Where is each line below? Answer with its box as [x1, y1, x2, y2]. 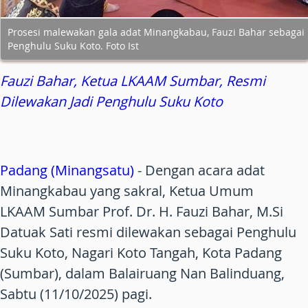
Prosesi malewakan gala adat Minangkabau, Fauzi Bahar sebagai [8, 25, 305, 38]
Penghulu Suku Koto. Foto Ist [8, 38, 139, 52]
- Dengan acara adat [134, 160, 265, 179]
